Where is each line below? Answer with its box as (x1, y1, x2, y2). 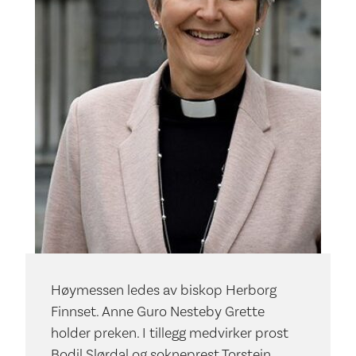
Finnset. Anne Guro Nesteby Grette (51, 302, 265, 319)
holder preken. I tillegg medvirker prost (51, 323, 288, 341)
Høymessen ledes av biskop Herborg (51, 281, 277, 298)
